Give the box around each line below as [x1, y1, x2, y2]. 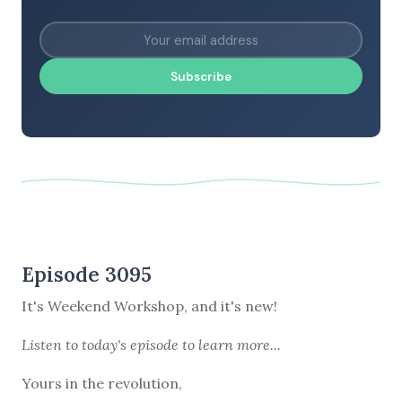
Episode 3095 [22, 260, 152, 287]
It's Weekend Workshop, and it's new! [22, 296, 277, 315]
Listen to [22, 335, 82, 354]
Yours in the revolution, [22, 373, 182, 392]
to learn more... [179, 335, 281, 354]
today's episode [82, 335, 179, 354]
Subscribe [170, 68, 232, 84]
